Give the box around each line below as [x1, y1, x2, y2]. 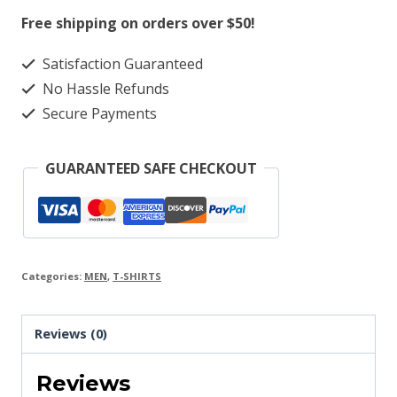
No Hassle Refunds [39, 78, 169, 98]
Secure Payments [39, 103, 157, 123]
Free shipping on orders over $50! [21, 12, 255, 33]
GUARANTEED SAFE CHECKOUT [45, 158, 257, 178]
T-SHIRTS [113, 269, 161, 283]
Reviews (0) [35, 325, 108, 343]
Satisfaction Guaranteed [39, 53, 203, 74]
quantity [55, 4, 111, 25]
